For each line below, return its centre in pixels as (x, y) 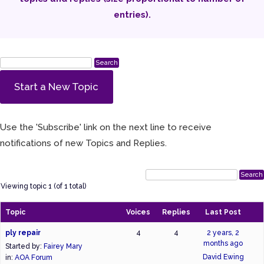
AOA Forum (34, 257)
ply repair (23, 232)
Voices (138, 212)
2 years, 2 (223, 232)
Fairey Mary (63, 246)
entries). (132, 15)
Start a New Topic (57, 87)
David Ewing (223, 257)
